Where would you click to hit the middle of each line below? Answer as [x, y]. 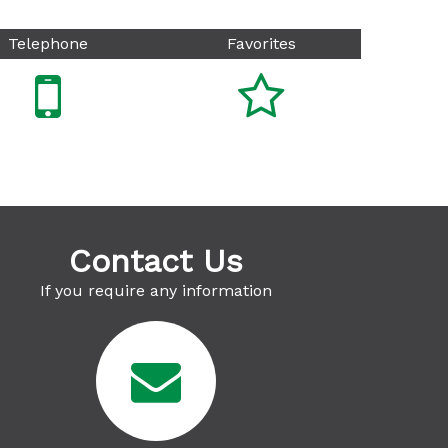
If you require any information [156, 290]
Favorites [261, 43]
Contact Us [156, 261]
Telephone [47, 43]
